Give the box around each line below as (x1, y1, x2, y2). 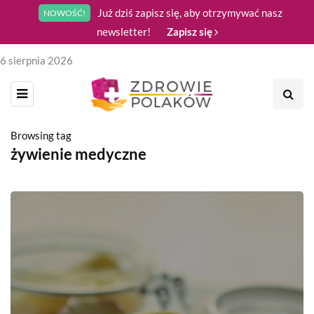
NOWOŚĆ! (43, 8, 86, 18)
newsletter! (96, 25, 153, 38)
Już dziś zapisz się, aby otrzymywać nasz (97, 6, 282, 19)
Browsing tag (11, 128, 71, 142)
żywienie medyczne (11, 144, 146, 163)
